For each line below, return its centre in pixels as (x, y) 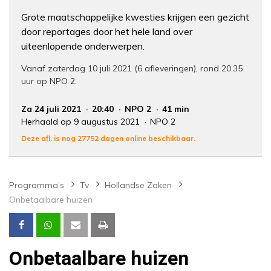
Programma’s (37, 185)
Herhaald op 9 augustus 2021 (82, 122)
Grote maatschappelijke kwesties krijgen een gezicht (135, 17)
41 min (176, 109)
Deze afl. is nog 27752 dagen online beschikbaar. (108, 139)
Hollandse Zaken (138, 185)
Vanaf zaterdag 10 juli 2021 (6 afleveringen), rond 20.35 (132, 69)
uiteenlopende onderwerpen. (83, 46)
